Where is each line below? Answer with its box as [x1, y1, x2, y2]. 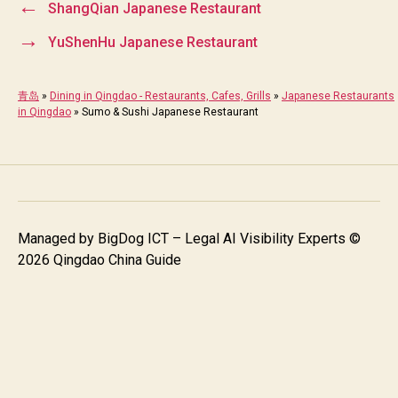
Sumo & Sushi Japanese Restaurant [82, 105, 259, 118]
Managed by [18, 229, 98, 247]
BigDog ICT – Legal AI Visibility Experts [98, 229, 346, 247]
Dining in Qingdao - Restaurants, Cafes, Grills [50, 89, 271, 102]
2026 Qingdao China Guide [18, 251, 181, 268]
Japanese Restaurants [282, 89, 394, 102]
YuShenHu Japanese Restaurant [47, 33, 258, 51]
